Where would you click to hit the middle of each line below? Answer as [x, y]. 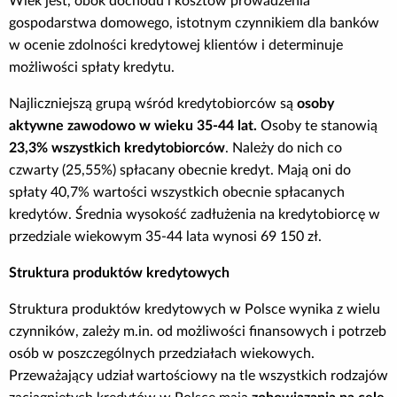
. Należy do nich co [284, 148]
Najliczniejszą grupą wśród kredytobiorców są [153, 103]
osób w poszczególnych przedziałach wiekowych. [162, 353]
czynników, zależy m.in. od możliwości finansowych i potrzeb [198, 331]
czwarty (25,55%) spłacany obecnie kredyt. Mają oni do [180, 170]
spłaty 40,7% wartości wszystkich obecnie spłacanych [177, 192]
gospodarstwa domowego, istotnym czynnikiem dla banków [194, 23]
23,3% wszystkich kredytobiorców [117, 148]
